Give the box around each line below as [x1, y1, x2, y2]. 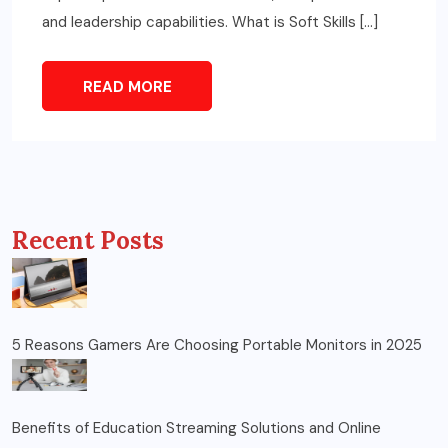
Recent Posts [12, 225, 164, 257]
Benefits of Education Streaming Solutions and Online [12, 417, 381, 438]
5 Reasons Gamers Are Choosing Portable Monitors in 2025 [12, 334, 422, 355]
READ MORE [82, 77, 172, 98]
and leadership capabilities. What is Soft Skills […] [42, 12, 378, 33]
